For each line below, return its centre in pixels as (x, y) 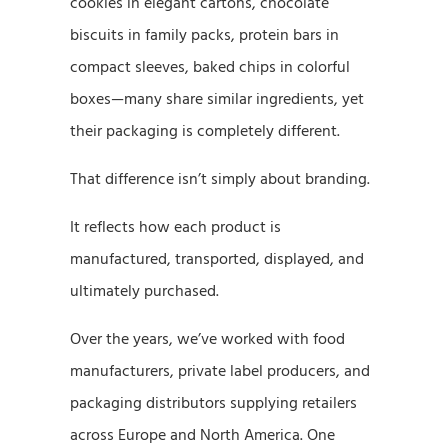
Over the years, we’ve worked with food (207, 338)
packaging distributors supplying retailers (213, 402)
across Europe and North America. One (202, 434)
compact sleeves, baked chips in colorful (210, 66)
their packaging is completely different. (205, 130)
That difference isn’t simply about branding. (220, 178)
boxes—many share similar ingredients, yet (217, 98)
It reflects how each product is (175, 226)
